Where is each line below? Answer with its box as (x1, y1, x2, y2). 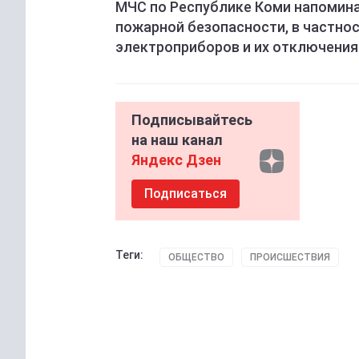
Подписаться (144, 186, 227, 202)
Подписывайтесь (131, 111, 252, 129)
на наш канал (131, 131, 223, 149)
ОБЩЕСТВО (168, 252, 224, 264)
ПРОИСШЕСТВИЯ (250, 252, 330, 264)
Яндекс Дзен (131, 151, 221, 169)
